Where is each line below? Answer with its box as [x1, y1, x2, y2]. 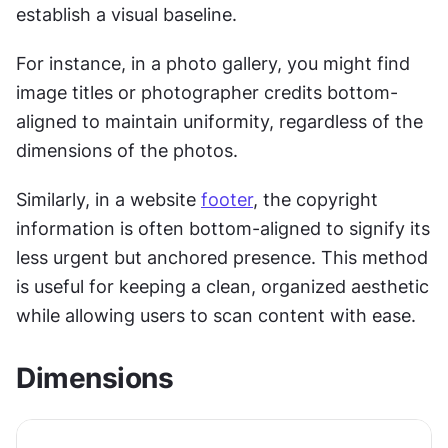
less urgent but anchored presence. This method [16, 246, 428, 268]
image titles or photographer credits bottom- [16, 81, 398, 103]
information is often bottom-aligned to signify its [16, 217, 430, 239]
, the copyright [253, 188, 378, 210]
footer [201, 188, 253, 210]
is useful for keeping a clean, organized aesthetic [16, 275, 429, 297]
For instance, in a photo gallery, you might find [16, 52, 410, 74]
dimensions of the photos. [16, 139, 243, 161]
